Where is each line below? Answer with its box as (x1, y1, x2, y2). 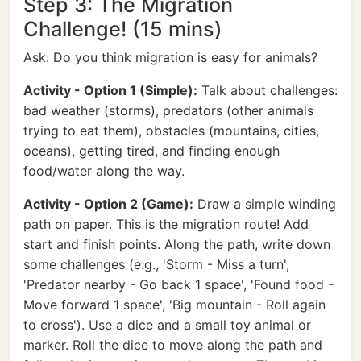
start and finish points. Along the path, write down (23, 236, 330, 252)
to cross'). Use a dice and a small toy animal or (23, 317, 311, 333)
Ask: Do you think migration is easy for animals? (23, 49, 317, 65)
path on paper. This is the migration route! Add (23, 216, 309, 232)
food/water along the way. (23, 163, 185, 179)
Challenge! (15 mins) (23, 17, 222, 41)
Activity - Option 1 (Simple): (23, 82, 197, 98)
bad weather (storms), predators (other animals (23, 102, 313, 118)
